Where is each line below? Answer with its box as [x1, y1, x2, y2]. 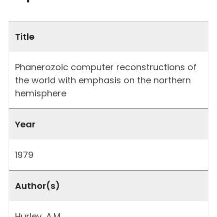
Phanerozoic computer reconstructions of [15, 61, 197, 73]
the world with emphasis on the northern [15, 74, 191, 86]
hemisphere [15, 87, 66, 99]
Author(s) [15, 179, 60, 192]
